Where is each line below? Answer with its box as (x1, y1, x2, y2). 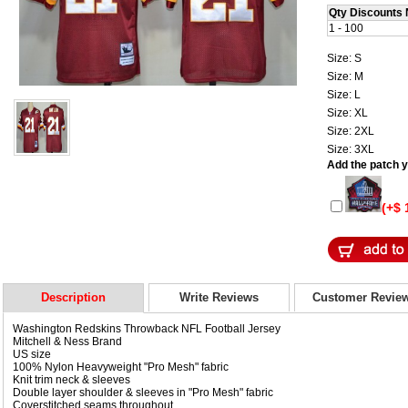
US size (13, 347, 54, 361)
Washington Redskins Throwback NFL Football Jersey (13, 321, 280, 335)
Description (41, 290, 106, 304)
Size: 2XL (327, 124, 377, 138)
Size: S (327, 51, 364, 65)
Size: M (327, 69, 366, 83)
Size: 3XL (327, 142, 377, 156)
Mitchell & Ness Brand (13, 334, 122, 348)
